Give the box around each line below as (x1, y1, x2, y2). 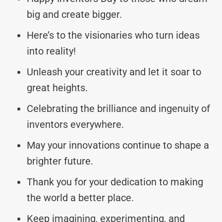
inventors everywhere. (27, 118, 124, 130)
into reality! (27, 45, 76, 57)
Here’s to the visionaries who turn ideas (27, 29, 200, 41)
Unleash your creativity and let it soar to (27, 65, 201, 78)
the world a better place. (27, 191, 134, 204)
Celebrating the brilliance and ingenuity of (27, 102, 210, 114)
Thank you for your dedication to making (27, 175, 203, 188)
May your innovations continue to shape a (27, 139, 209, 151)
